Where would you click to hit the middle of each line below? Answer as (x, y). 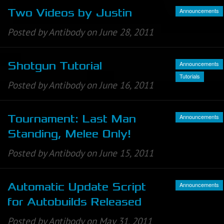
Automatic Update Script (77, 187)
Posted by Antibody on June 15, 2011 (80, 153)
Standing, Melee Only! (69, 134)
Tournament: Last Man (72, 119)
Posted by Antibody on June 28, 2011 (80, 32)
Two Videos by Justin (70, 13)
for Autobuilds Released (74, 202)
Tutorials (190, 76)
